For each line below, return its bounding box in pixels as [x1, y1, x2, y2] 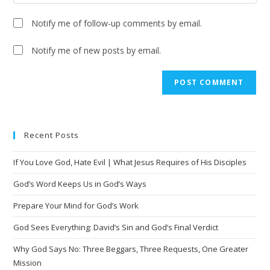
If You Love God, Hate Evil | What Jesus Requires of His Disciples [13, 156, 247, 168]
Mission [13, 257, 42, 268]
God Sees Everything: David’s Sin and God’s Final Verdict [13, 221, 219, 233]
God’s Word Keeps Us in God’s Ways [13, 178, 147, 189]
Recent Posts [24, 129, 80, 140]
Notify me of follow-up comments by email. [31, 17, 202, 29]
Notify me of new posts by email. [31, 44, 162, 56]
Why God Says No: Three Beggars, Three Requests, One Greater [13, 243, 249, 254]
